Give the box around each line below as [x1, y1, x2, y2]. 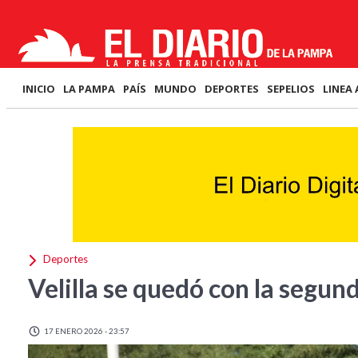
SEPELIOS [267, 82, 315, 96]
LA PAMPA [63, 82, 115, 96]
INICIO [22, 82, 55, 96]
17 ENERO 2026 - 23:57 [42, 326, 129, 336]
